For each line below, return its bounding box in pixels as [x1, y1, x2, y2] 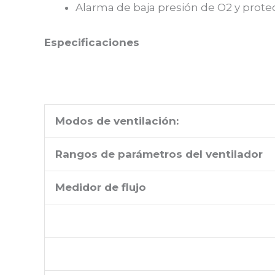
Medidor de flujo [55, 180, 146, 193]
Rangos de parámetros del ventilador [55, 147, 263, 160]
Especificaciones [44, 36, 139, 48]
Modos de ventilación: [55, 114, 179, 127]
